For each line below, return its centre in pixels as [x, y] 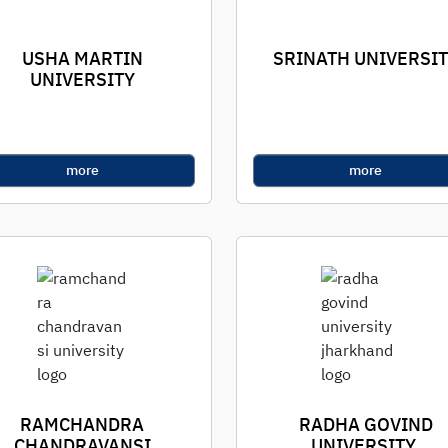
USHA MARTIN [82, 58]
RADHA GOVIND [365, 424]
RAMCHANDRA [82, 424]
